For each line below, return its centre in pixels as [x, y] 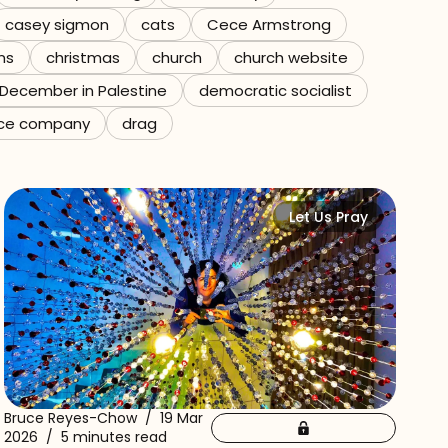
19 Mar [181, 417]
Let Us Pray [328, 217]
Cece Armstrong [269, 24]
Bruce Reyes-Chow [70, 417]
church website [291, 57]
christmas [83, 57]
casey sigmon [57, 24]
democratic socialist [275, 90]
